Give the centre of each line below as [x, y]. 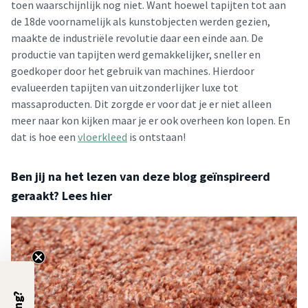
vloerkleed [102, 137]
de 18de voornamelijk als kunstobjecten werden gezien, [141, 21]
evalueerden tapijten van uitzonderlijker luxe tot [125, 87]
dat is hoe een [44, 137]
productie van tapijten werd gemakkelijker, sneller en [136, 54]
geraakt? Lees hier [62, 196]
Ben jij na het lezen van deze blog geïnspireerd [141, 176]
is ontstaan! [156, 137]
